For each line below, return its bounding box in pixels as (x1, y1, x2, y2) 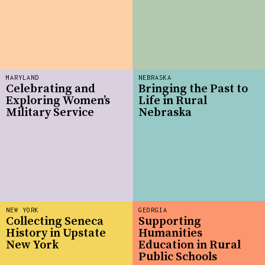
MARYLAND (6, 73, 39, 81)
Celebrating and (6, 82, 95, 97)
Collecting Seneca (6, 214, 104, 230)
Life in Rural (138, 93, 207, 109)
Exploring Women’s (6, 93, 110, 109)
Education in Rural (138, 238, 241, 253)
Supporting (138, 214, 201, 230)
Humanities (138, 226, 202, 241)
